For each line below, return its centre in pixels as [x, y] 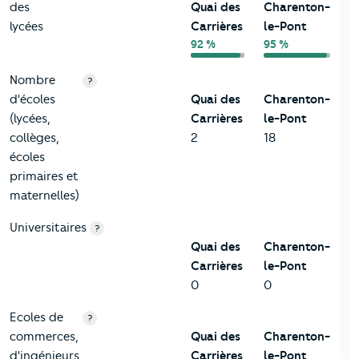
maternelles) [44, 196]
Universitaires [48, 228]
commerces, [44, 337]
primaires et [44, 177]
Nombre [32, 81]
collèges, [34, 138]
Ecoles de [36, 318]
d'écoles [32, 100]
